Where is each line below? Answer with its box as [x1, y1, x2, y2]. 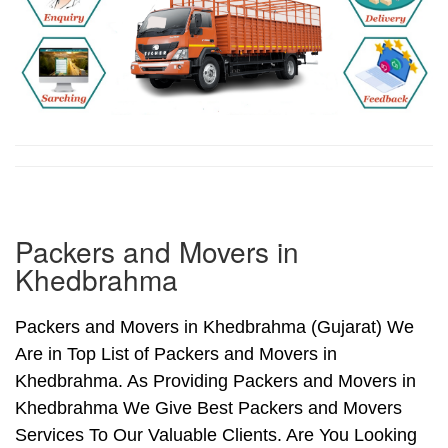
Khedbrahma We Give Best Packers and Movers [15, 398, 402, 419]
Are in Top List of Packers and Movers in [15, 344, 337, 365]
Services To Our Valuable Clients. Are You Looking [15, 425, 417, 446]
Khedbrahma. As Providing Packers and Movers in [15, 371, 416, 392]
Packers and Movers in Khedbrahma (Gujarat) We [15, 317, 414, 338]
